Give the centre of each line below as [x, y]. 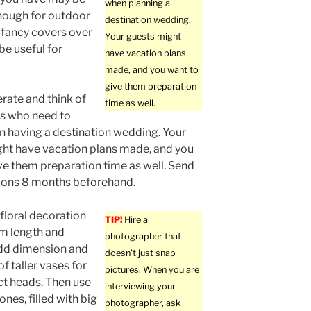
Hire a [135, 220]
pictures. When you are [152, 270]
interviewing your [141, 287]
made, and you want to [152, 70]
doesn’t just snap [141, 253]
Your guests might [143, 37]
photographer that [143, 237]
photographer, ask [143, 303]
